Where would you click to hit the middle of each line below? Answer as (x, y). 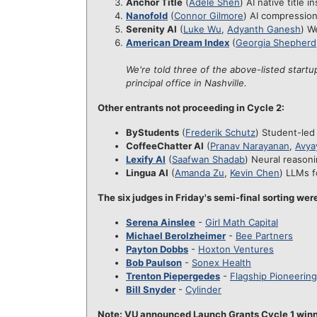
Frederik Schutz (220, 132)
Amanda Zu (200, 173)
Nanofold (147, 16)
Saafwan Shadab (208, 159)
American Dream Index (178, 42)
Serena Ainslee (161, 222)
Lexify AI (146, 159)
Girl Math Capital (242, 222)
